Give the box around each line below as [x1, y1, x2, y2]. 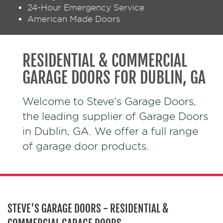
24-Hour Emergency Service [27, 3, 144, 12]
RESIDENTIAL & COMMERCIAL [22, 51, 187, 71]
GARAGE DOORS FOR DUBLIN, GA [22, 68, 206, 88]
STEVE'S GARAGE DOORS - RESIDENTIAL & [7, 202, 168, 216]
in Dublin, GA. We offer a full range [22, 125, 198, 137]
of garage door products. [22, 140, 149, 152]
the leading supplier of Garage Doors [22, 111, 208, 122]
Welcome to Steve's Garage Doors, [22, 96, 196, 108]
